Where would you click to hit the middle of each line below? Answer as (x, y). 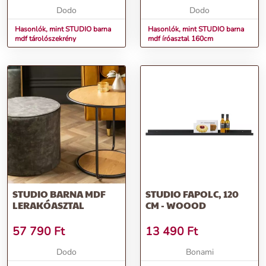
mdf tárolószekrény (45, 39)
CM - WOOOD (176, 205)
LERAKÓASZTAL (48, 205)
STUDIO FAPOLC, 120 (192, 194)
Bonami (199, 252)
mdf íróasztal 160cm (180, 39)
